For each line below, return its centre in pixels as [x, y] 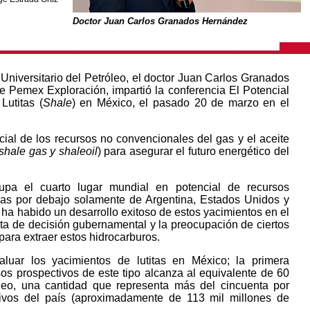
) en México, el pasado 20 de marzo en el [181, 103]
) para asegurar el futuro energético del [193, 151]
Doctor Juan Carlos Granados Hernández [160, 21]
